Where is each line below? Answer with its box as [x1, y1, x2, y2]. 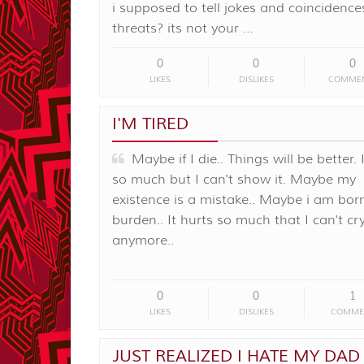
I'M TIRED [112, 113, 188, 134]
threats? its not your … [112, 19, 253, 37]
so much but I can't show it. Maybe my [112, 171, 356, 188]
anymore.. [112, 232, 174, 249]
